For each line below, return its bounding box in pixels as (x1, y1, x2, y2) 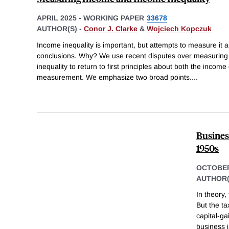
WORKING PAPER (83, 13, 144, 22)
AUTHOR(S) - (37, 24, 84, 33)
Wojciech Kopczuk (147, 24, 212, 33)
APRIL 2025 (37, 13, 77, 22)
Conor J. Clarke (84, 24, 138, 33)
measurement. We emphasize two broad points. (37, 73, 192, 81)
